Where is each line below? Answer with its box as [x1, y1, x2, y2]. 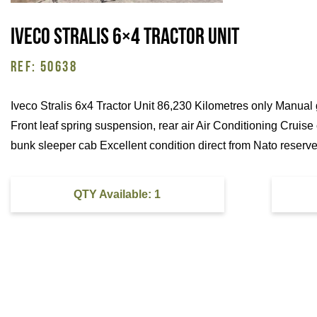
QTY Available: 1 [74, 188, 161, 200]
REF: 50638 [11, 59, 77, 75]
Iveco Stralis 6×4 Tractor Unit [11, 26, 239, 50]
